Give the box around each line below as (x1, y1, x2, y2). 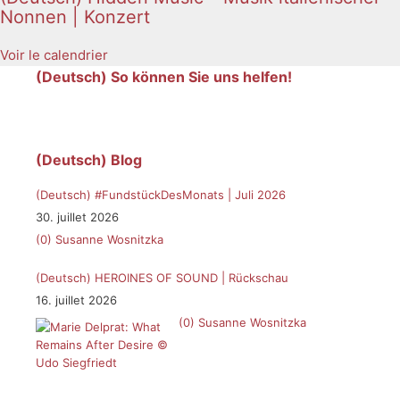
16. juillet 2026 (36, 292, 117, 307)
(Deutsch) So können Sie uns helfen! (36, 68, 292, 87)
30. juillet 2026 (36, 210, 119, 225)
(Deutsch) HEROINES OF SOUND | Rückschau (36, 270, 288, 285)
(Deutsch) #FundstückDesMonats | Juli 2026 (36, 187, 286, 203)
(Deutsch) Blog (36, 151, 142, 170)
